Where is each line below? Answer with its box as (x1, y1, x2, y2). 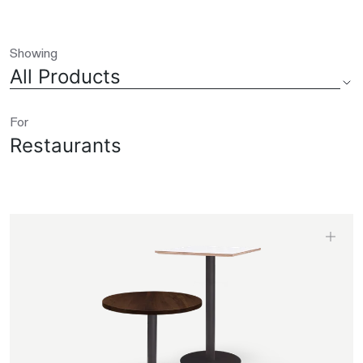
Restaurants (10, 134, 122, 158)
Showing (10, 44, 58, 62)
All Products (10, 65, 121, 89)
